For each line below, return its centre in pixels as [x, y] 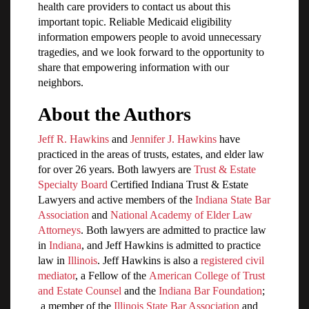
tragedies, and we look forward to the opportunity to [151, 52]
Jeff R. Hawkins [73, 139]
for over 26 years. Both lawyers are [116, 170]
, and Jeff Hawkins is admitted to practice [171, 246]
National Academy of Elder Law [181, 215]
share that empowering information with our [133, 68]
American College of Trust [207, 276]
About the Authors [114, 114]
